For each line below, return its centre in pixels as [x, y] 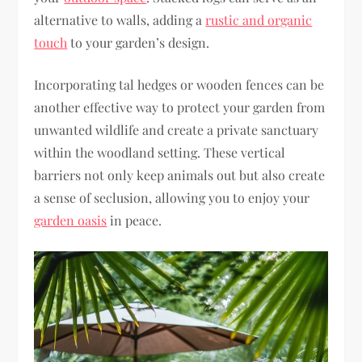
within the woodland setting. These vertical [160, 152]
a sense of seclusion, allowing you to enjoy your [172, 197]
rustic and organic [259, 19]
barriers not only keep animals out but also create [180, 175]
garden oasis [71, 220]
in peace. [135, 220]
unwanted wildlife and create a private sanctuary [177, 129]
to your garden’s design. [139, 42]
